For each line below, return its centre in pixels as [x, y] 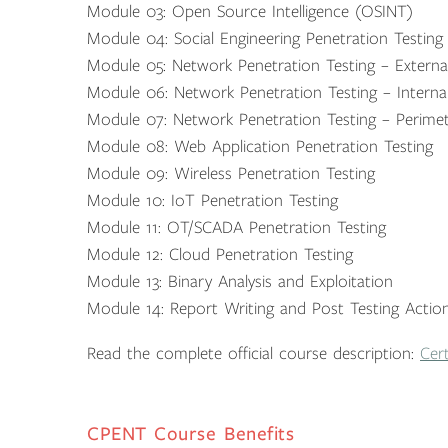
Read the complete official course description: [253, 353]
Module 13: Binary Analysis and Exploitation [240, 281]
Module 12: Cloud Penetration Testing [220, 254]
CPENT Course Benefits [191, 433]
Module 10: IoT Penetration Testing [212, 200]
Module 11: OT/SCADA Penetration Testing [236, 227]
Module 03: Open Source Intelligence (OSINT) [250, 11]
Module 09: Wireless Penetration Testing [231, 173]
